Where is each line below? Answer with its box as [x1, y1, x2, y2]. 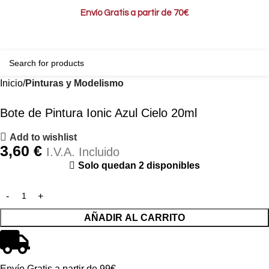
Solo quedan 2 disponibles [78, 160, 200, 171]
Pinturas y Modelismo [25, 78, 124, 88]
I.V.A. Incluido [46, 145, 119, 159]
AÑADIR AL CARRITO [84, 213, 185, 223]
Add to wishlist [10, 131, 77, 142]
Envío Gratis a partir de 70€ [80, 8, 189, 17]
